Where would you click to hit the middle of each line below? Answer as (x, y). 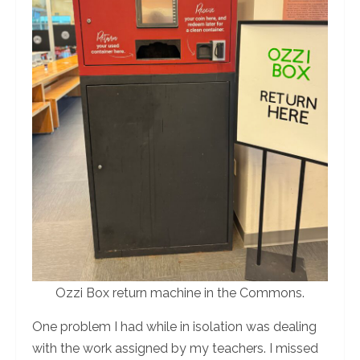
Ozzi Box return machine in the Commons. (180, 292)
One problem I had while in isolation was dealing (174, 326)
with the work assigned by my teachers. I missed (175, 348)
